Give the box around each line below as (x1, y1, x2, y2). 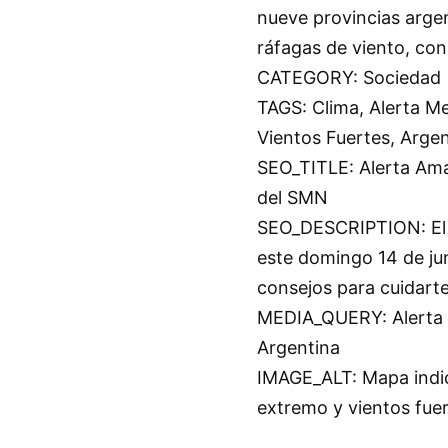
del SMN (256, 187, 328, 209)
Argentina (256, 337, 340, 359)
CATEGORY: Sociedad (256, 67, 441, 89)
